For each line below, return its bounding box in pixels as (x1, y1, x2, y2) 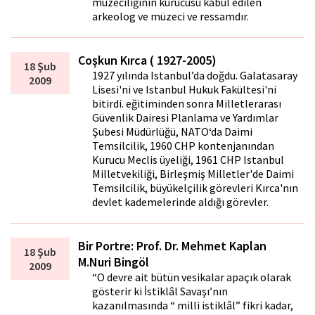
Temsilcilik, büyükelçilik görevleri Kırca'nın (92, 181, 299, 195)
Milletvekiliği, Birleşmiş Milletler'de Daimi (92, 167, 295, 181)
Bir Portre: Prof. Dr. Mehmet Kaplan (78, 238, 267, 255)
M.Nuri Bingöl (78, 254, 150, 271)
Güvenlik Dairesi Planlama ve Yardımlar (92, 110, 279, 125)
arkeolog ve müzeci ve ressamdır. (92, 9, 250, 24)
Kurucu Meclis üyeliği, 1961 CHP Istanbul (92, 153, 285, 167)
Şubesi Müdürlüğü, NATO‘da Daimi (92, 124, 253, 139)
